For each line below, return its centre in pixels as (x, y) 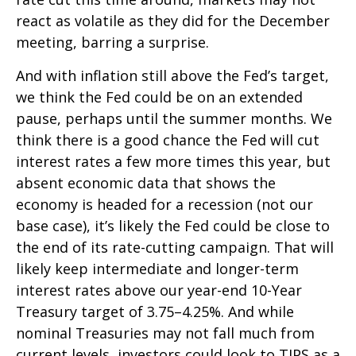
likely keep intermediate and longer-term (157, 269)
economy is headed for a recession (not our (164, 205)
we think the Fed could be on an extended (159, 97)
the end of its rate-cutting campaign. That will (175, 248)
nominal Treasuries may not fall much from (165, 333)
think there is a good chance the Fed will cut (168, 140)
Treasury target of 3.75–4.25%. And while (155, 312)
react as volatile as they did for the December (173, 21)
